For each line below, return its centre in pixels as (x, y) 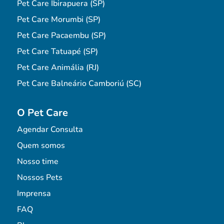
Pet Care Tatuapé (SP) (57, 51)
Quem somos (41, 145)
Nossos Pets (39, 177)
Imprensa (34, 193)
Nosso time (37, 161)
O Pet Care (42, 112)
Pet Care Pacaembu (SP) (61, 35)
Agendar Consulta (50, 129)
